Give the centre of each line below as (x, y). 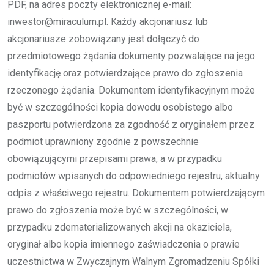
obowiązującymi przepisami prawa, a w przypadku (115, 158)
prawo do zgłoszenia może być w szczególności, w (118, 210)
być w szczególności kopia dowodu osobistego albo (120, 107)
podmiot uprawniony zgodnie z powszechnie (103, 141)
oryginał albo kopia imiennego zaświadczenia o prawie (124, 244)
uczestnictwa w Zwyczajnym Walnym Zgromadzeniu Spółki (133, 261)
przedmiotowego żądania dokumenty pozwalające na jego (131, 56)
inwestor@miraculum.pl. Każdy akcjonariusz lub (108, 21)
